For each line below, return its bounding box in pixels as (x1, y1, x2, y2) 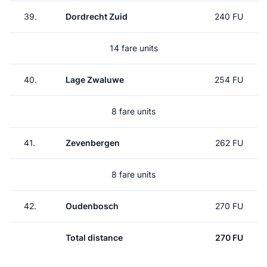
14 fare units (109, 43, 158, 53)
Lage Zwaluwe (66, 74, 124, 85)
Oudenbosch (66, 201, 119, 211)
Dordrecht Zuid (66, 11, 128, 21)
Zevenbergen (66, 138, 120, 148)
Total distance (66, 232, 123, 243)
